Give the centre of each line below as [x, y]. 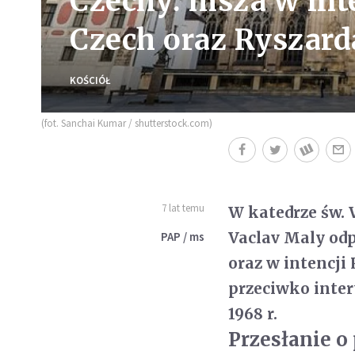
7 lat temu [183, 208]
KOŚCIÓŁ [90, 80]
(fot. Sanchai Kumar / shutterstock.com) [127, 123]
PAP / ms [183, 236]
